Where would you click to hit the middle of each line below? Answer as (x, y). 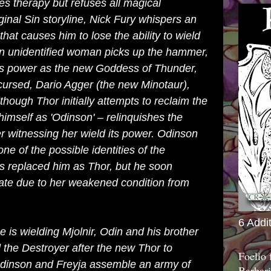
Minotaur (162, 85)
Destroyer (45, 248)
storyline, (65, 19)
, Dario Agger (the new (85, 85)
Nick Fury (113, 19)
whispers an (166, 19)
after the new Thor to (121, 248)
